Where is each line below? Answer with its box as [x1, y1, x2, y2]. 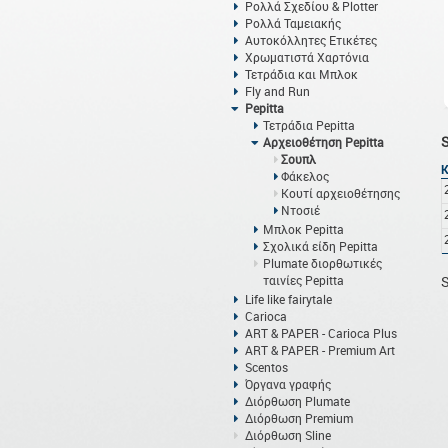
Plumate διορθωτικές [262, 255, 382, 271]
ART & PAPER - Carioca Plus [244, 325, 397, 341]
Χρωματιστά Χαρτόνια [244, 49, 369, 65]
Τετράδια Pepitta [262, 117, 355, 133]
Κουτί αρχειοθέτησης [280, 185, 400, 201]
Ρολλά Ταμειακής [244, 15, 341, 31]
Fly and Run [244, 83, 310, 99]
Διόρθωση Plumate [244, 393, 350, 409]
